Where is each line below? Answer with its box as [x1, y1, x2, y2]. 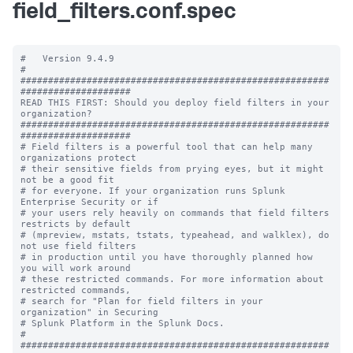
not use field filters [20, 240, 142, 251]
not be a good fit [20, 174, 120, 185]
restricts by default [20, 218, 131, 229]
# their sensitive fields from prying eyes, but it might [20, 163, 324, 174]
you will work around [20, 262, 136, 273]
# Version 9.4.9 [20, 53, 114, 64]
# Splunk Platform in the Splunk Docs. [20, 318, 230, 329]
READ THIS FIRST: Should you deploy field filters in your [20, 97, 329, 108]
